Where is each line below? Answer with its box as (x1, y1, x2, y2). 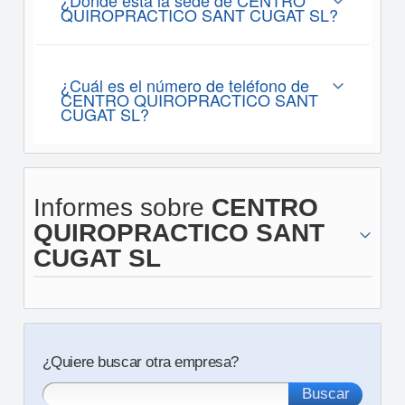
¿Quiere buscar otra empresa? (42, 353, 239, 371)
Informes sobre (33, 193, 212, 221)
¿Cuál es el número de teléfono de (60, 73, 309, 97)
